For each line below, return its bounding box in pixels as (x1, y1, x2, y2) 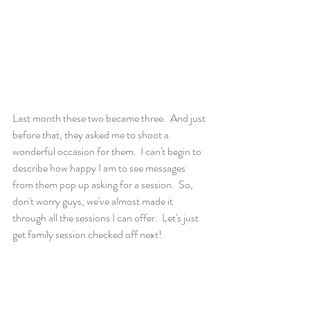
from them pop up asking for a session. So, (12, 176, 195, 192)
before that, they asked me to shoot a (12, 126, 171, 143)
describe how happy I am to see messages (12, 159, 188, 176)
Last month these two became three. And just (12, 109, 208, 126)
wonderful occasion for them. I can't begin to (12, 143, 203, 159)
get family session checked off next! (12, 226, 164, 242)
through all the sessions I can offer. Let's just (12, 209, 201, 226)
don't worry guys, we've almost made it (12, 192, 175, 209)
